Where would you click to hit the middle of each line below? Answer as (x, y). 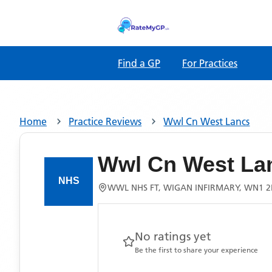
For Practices (210, 63)
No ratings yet (173, 236)
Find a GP (139, 63)
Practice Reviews (105, 121)
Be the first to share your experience (196, 250)
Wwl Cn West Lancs (207, 121)
